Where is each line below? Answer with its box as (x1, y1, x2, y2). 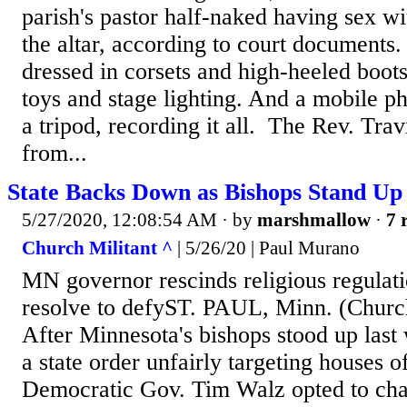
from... (22, 139, 87, 166)
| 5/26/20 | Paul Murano (173, 237, 360, 260)
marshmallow (257, 208, 371, 231)
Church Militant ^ (22, 237, 173, 260)
